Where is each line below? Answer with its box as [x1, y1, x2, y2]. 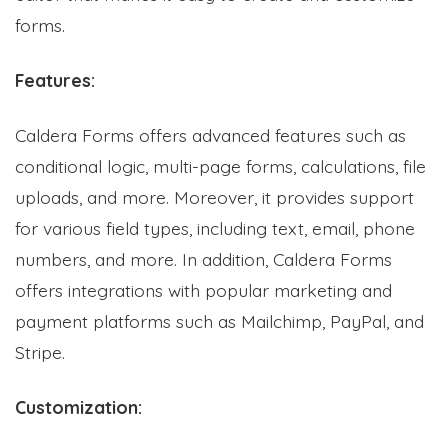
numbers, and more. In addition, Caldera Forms [15, 247, 392, 270]
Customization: [15, 395, 147, 418]
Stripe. [15, 340, 65, 363]
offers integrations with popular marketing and [15, 278, 392, 301]
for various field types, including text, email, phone [15, 216, 415, 239]
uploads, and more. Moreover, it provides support [15, 185, 414, 208]
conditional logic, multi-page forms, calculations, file [15, 154, 426, 177]
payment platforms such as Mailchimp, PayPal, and [15, 309, 424, 332]
